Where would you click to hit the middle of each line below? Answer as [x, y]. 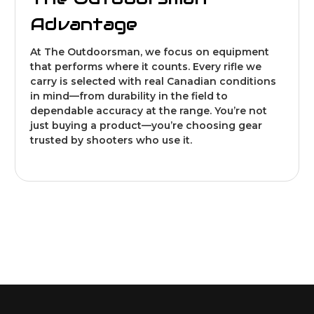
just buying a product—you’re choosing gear [146, 125]
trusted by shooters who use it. [111, 140]
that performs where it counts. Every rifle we [146, 66]
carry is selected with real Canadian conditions [153, 81]
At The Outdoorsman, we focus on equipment [150, 52]
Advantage [84, 23]
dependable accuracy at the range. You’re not [149, 110]
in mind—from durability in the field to [129, 96]
